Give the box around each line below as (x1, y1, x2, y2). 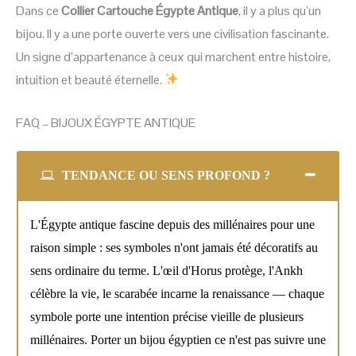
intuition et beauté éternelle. (16, 71, 164, 88)
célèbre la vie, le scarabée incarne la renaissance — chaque (30, 287, 324, 301)
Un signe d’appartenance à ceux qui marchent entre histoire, (16, 48, 331, 65)
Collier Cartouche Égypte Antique (61, 2, 238, 19)
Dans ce (16, 2, 61, 19)
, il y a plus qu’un (238, 2, 321, 19)
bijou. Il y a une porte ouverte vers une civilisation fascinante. (16, 25, 329, 42)
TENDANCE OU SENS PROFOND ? (59, 168, 270, 183)
